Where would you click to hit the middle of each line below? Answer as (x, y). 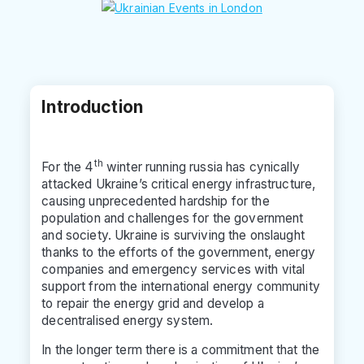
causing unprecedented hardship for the (156, 201)
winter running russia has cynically (201, 167)
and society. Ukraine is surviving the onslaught (173, 235)
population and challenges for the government (173, 218)
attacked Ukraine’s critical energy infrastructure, (179, 184)
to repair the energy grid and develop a (153, 303)
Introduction (93, 106)
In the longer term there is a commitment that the (181, 349)
